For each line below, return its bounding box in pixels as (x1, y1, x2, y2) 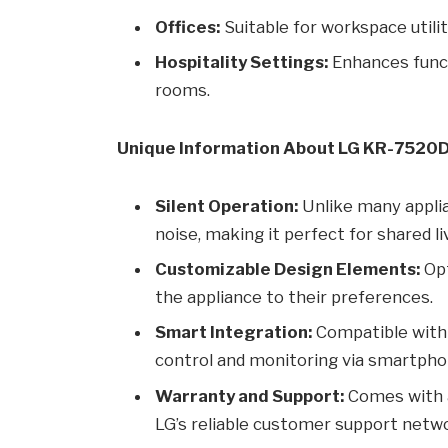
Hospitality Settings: (155, 51, 329, 72)
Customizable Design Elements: (155, 258, 421, 279)
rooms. (155, 79, 211, 100)
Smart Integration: (155, 322, 313, 343)
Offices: (155, 16, 221, 37)
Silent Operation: (155, 195, 299, 216)
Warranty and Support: (155, 385, 345, 406)
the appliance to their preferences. (155, 286, 434, 307)
